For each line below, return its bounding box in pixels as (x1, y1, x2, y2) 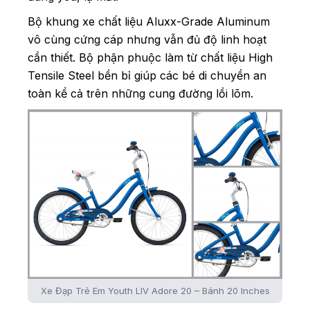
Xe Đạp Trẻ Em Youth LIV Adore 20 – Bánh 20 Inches (40, 285, 270, 297)
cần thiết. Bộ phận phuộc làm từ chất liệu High (28, 51, 273, 65)
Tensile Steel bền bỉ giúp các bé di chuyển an (28, 69, 266, 83)
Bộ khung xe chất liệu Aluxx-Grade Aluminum (28, 15, 270, 29)
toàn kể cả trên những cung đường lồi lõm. (28, 86, 253, 101)
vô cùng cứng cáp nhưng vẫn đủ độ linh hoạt (28, 33, 266, 47)
